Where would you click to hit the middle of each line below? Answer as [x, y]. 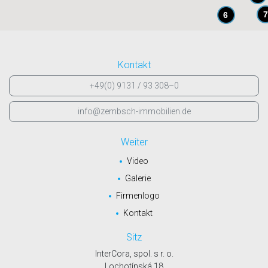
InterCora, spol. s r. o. [134, 253]
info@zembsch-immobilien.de [134, 111]
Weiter [134, 142]
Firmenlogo [138, 195]
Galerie [138, 178]
